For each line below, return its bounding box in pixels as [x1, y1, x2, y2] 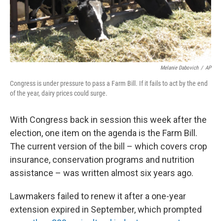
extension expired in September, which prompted [10, 204, 202, 215]
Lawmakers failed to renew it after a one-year [10, 190, 186, 201]
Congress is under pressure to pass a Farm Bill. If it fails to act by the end [10, 79, 208, 87]
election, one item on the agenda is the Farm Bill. [10, 127, 197, 138]
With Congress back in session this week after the [10, 114, 207, 125]
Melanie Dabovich [160, 64, 198, 71]
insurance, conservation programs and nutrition [10, 154, 194, 165]
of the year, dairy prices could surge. [10, 89, 108, 97]
